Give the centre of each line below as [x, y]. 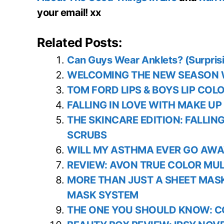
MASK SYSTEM [103, 195]
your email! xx [69, 13]
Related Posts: [79, 43]
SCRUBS [87, 135]
